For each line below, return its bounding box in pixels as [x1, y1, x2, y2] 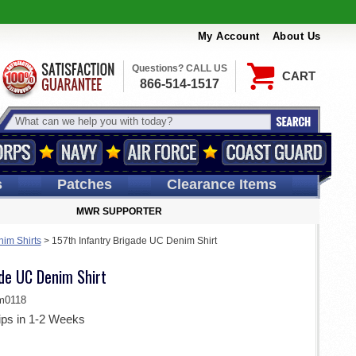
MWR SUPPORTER [76, 206, 162, 217]
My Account [197, 30, 260, 43]
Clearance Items [166, 176, 277, 192]
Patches [56, 176, 112, 192]
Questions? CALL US [131, 63, 227, 74]
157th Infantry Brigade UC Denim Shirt [51, 235, 217, 246]
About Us [272, 30, 321, 43]
